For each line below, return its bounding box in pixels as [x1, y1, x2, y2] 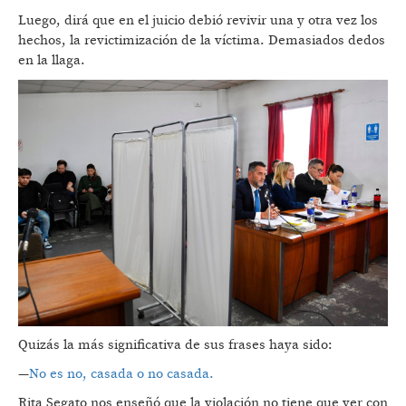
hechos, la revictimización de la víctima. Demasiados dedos [18, 31, 385, 49]
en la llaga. [18, 51, 89, 69]
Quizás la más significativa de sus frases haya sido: [18, 335, 333, 353]
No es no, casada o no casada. [29, 364, 217, 382]
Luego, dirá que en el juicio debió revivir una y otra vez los [18, 11, 378, 29]
